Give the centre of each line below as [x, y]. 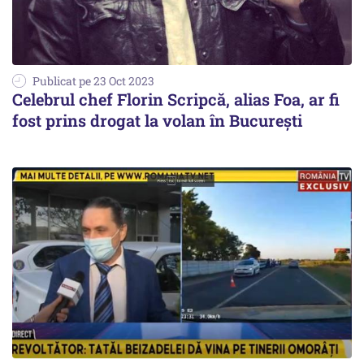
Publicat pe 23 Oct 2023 [93, 80]
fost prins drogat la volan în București [157, 120]
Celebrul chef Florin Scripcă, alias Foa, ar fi [176, 99]
